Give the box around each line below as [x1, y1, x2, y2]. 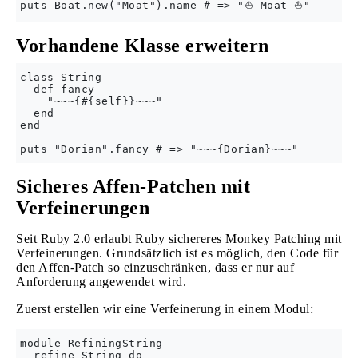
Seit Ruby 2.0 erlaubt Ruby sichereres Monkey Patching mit [16, 232, 342, 245]
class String [20, 71, 101, 83]
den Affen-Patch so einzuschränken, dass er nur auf [16, 261, 294, 274]
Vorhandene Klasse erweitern [16, 35, 269, 56]
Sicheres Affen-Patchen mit [16, 176, 250, 197]
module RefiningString [20, 337, 163, 349]
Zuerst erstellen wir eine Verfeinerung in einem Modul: [16, 302, 313, 316]
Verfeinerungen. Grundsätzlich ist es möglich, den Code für [16, 246, 338, 260]
